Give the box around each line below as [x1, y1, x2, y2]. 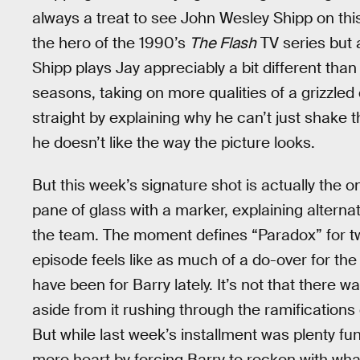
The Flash [190, 32, 256, 53]
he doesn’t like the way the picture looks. [32, 132, 315, 153]
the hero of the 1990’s [32, 32, 190, 53]
